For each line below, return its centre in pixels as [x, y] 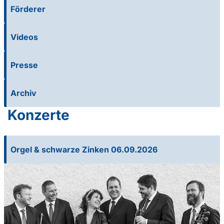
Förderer [28, 9]
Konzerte [38, 115]
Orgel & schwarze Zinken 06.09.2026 [84, 150]
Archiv [23, 93]
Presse [24, 65]
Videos [24, 37]
